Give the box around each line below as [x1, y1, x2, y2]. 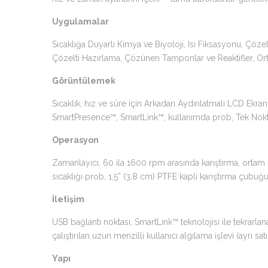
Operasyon [52, 135, 99, 145]
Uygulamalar [52, 17, 109, 26]
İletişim [52, 194, 84, 204]
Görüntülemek [52, 76, 115, 86]
